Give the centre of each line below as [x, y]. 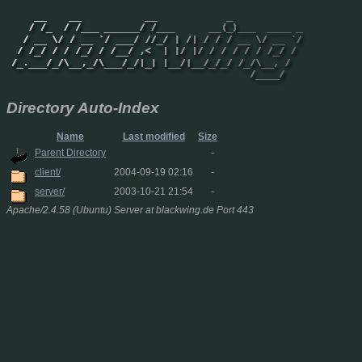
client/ [48, 172]
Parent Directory [70, 153]
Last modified [154, 137]
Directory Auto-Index [83, 107]
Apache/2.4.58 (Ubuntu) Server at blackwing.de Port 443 [130, 210]
